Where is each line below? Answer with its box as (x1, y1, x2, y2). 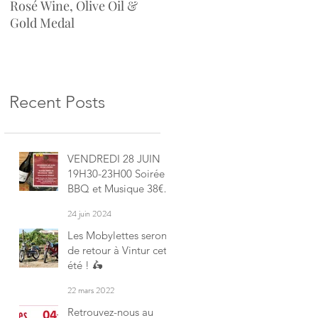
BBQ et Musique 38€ (67, 181, 163, 195)
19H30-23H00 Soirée (67, 166, 135, 180)
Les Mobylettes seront (67, 228, 170, 242)
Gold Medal (10, 14, 75, 31)
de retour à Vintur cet (67, 243, 167, 257)
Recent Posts (9, 91, 105, 112)
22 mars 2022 (67, 283, 114, 297)
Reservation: (67, 196, 125, 210)
